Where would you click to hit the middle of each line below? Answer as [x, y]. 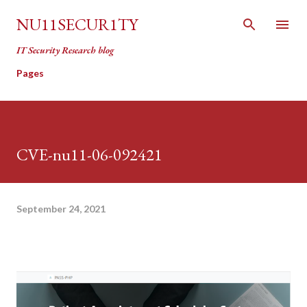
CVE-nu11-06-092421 [89, 155]
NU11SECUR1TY [77, 24]
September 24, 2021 [61, 208]
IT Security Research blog [65, 50]
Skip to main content [153, 17]
